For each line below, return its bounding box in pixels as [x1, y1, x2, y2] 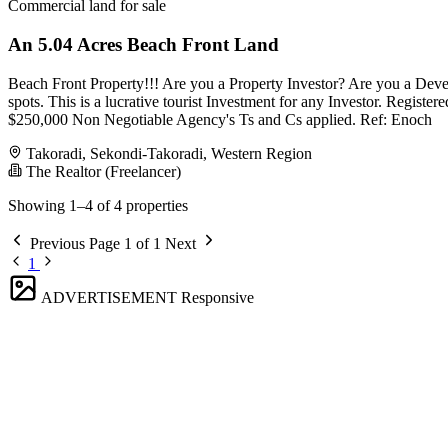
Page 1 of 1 [89, 234, 161, 252]
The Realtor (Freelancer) [22, 162, 181, 180]
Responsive [181, 288, 254, 306]
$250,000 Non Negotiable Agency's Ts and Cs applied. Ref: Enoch [8, 110, 432, 128]
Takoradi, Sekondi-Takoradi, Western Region [26, 144, 312, 162]
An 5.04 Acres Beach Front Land [8, 33, 279, 55]
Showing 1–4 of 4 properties [8, 196, 188, 214]
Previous [26, 234, 89, 252]
